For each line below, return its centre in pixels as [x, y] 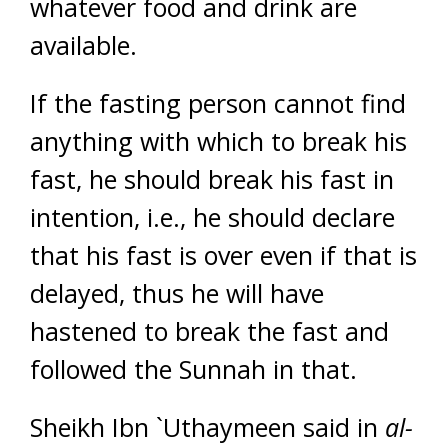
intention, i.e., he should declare [212, 217]
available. [83, 45]
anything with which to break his [218, 141]
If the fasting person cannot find [218, 103]
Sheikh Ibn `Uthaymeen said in [207, 427]
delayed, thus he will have [177, 293]
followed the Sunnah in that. [193, 369]
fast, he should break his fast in [212, 179]
